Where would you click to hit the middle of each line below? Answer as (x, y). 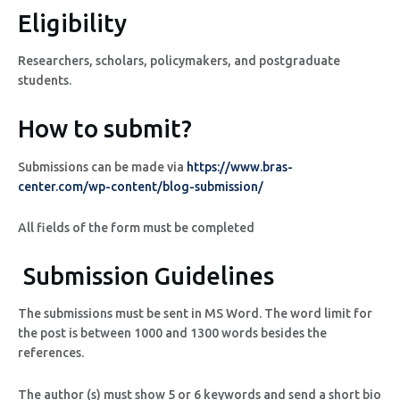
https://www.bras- (240, 167)
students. (46, 81)
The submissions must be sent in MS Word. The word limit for (195, 314)
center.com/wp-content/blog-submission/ (141, 186)
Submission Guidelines (146, 275)
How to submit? (105, 128)
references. (52, 353)
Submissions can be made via (102, 167)
